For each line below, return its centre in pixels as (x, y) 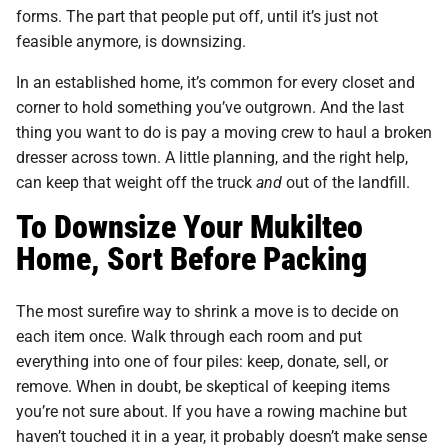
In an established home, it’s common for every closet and (215, 81)
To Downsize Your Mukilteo (189, 225)
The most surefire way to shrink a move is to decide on (207, 310)
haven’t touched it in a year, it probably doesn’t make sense (221, 435)
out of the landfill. (346, 181)
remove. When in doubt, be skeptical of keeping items (203, 385)
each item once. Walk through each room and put (189, 335)
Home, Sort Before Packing (191, 257)
